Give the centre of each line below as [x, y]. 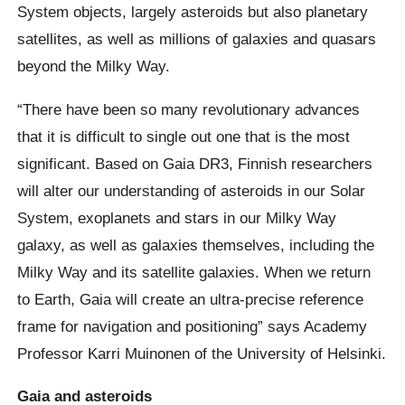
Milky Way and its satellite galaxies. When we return [194, 272]
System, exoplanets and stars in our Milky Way [177, 217]
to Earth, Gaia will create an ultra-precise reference [191, 299]
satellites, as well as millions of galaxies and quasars [197, 39]
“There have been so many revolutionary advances [189, 109]
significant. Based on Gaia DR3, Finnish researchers [195, 163]
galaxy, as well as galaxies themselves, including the [196, 245]
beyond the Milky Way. [94, 66]
